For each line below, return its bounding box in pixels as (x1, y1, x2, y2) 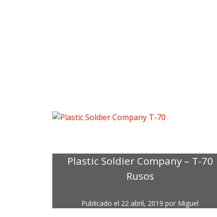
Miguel (178, 199, 199, 208)
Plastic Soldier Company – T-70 (67, 154, 213, 168)
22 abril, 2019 (121, 199, 164, 208)
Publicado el (81, 199, 122, 208)
